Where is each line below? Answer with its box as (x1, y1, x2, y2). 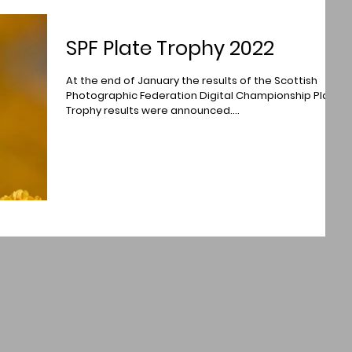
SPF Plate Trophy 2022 (66, 35, 274, 62)
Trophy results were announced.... (66, 103, 240, 118)
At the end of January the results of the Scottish (66, 73, 317, 88)
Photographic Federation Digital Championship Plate (66, 88, 341, 103)
